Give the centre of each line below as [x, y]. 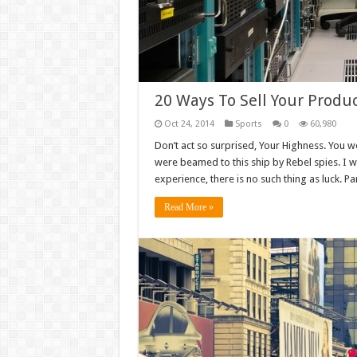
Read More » [188, 207]
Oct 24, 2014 [189, 124]
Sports [248, 124]
